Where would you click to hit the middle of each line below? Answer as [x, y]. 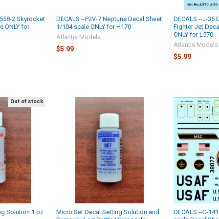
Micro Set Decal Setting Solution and [108, 212]
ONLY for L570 [193, 35]
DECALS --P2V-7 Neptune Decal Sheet [109, 19]
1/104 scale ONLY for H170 [94, 27]
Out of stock [27, 102]
